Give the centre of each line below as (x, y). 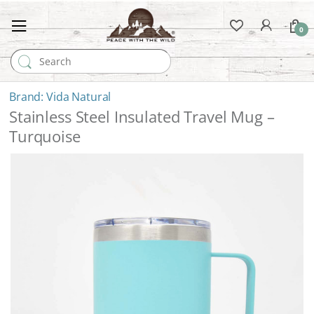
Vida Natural (79, 96)
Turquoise (45, 136)
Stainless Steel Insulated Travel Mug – (142, 116)
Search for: (35, 54)
